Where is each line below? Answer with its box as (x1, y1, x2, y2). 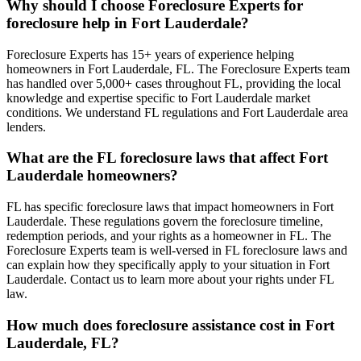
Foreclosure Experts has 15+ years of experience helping (6, 47, 294, 61)
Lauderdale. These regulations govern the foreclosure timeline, (6, 214, 323, 229)
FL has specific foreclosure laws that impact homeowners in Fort (6, 200, 334, 214)
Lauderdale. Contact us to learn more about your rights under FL (6, 272, 334, 287)
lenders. (6, 119, 46, 134)
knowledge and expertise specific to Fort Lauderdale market (6, 90, 310, 105)
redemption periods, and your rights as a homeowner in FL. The (6, 229, 331, 243)
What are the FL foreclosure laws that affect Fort (6, 149, 328, 167)
